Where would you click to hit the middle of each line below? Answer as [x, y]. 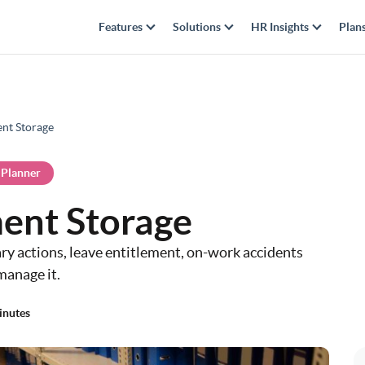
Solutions [197, 27]
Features [121, 27]
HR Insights [280, 27]
